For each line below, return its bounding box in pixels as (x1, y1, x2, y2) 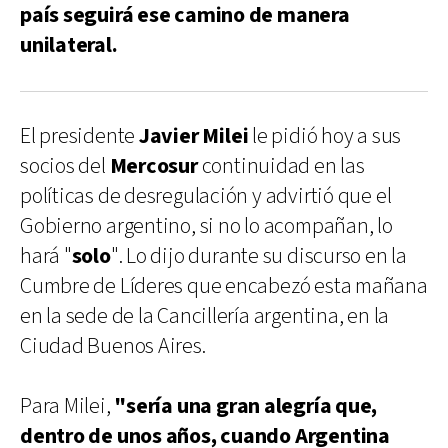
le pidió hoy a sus (252, 121, 402, 151)
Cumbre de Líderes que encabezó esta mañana (20, 271, 428, 301)
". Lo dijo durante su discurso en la (110, 241, 407, 271)
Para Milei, (20, 391, 115, 421)
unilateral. (20, 30, 118, 60)
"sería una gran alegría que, (114, 391, 378, 421)
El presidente (20, 121, 139, 151)
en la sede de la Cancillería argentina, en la (20, 301, 390, 331)
